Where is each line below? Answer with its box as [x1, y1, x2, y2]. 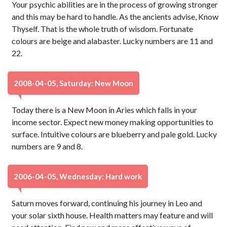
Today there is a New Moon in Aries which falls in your [12, 105, 198, 115]
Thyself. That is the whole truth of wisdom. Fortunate [12, 24, 194, 33]
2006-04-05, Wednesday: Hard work [14, 172, 142, 181]
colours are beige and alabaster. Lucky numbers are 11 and [12, 36, 213, 46]
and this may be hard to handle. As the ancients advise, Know [12, 12, 219, 21]
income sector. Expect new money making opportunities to [12, 117, 214, 127]
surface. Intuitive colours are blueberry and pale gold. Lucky [12, 129, 217, 139]
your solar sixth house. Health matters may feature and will [12, 210, 213, 220]
